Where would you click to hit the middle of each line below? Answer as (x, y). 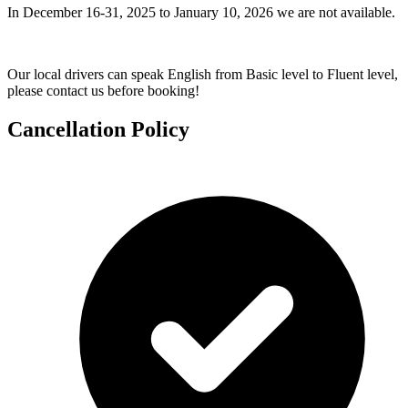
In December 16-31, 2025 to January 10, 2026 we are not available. (201, 12)
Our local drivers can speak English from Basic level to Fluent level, (203, 74)
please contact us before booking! (103, 90)
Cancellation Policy (98, 129)
